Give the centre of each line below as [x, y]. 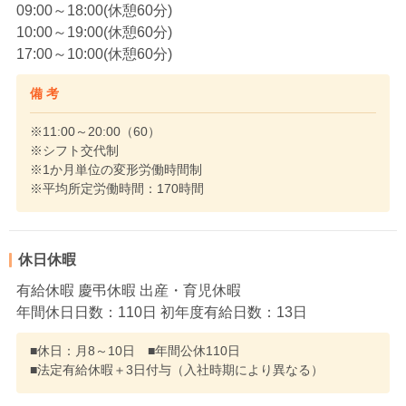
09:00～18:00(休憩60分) [94, 11]
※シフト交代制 [74, 151]
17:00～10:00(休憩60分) [94, 54]
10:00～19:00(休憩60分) [94, 33]
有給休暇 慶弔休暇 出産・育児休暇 [129, 291]
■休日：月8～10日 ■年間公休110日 [135, 351]
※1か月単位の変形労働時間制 [116, 170]
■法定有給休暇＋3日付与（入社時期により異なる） [177, 370]
